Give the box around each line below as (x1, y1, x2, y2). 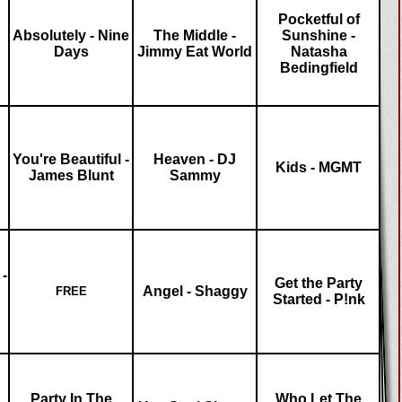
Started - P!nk (272, 292, 365, 307)
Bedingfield (279, 60, 358, 75)
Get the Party (275, 275, 363, 291)
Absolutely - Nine (13, 28, 129, 43)
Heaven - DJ (153, 152, 236, 167)
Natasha (290, 44, 347, 59)
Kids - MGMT (275, 160, 362, 175)
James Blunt (28, 168, 114, 183)
